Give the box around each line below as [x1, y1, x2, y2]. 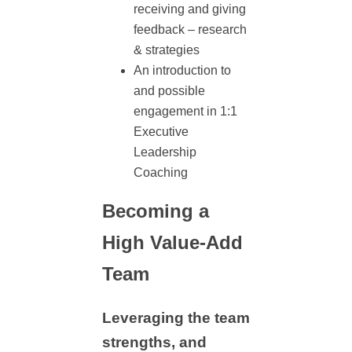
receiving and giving [134, 2, 246, 16]
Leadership [134, 145, 196, 159]
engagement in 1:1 [134, 104, 237, 118]
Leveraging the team [102, 310, 250, 326]
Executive [134, 125, 189, 138]
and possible [134, 84, 205, 97]
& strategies [134, 43, 200, 57]
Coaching [134, 166, 188, 179]
